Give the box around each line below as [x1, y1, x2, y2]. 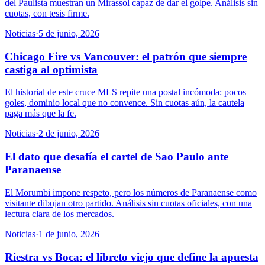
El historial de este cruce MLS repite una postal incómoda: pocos [5, 87, 246, 98]
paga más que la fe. [5, 108, 76, 119]
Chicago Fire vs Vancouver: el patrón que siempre [5, 50, 247, 63]
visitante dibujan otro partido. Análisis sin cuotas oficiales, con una [5, 198, 252, 208]
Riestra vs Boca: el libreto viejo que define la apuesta [5, 250, 258, 263]
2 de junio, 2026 [38, 128, 99, 139]
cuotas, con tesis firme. [5, 8, 89, 18]
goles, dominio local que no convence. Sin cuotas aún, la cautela [5, 98, 244, 108]
